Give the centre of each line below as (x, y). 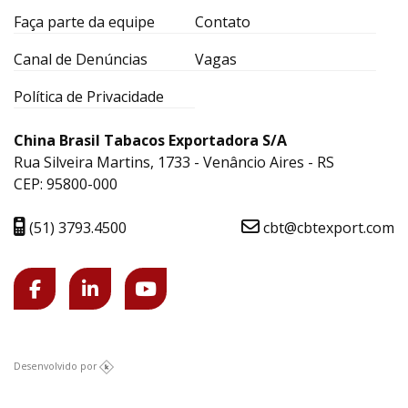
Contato (223, 22)
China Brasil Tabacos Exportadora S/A (150, 141)
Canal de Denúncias (81, 60)
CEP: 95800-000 (66, 184)
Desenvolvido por (55, 367)
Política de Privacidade (89, 97)
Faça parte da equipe (84, 22)
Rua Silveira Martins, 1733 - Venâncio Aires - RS (174, 163)
